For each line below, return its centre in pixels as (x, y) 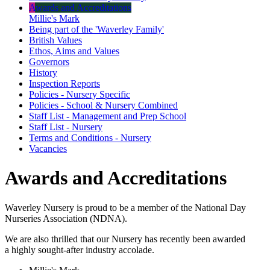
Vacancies (48, 148)
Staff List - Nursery (66, 127)
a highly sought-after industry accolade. (80, 250)
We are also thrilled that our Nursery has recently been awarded (125, 239)
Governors (49, 61)
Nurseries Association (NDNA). (66, 218)
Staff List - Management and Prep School (108, 116)
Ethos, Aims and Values (74, 51)
